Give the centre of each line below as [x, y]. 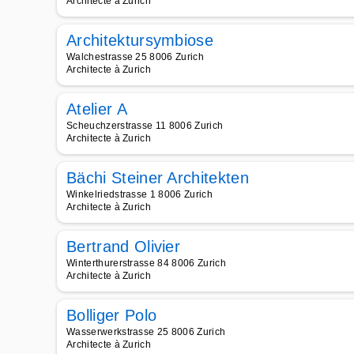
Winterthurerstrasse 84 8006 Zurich [146, 263]
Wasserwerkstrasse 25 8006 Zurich [146, 332]
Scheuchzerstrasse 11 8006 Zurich [145, 126]
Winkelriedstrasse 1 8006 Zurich [139, 194]
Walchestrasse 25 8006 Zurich [135, 57]
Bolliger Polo [112, 315]
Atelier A [97, 109]
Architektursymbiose [140, 40]
